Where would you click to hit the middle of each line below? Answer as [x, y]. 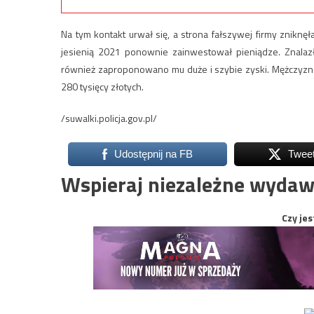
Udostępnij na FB [153, 153]
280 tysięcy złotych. [102, 86]
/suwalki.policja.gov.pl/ [109, 118]
